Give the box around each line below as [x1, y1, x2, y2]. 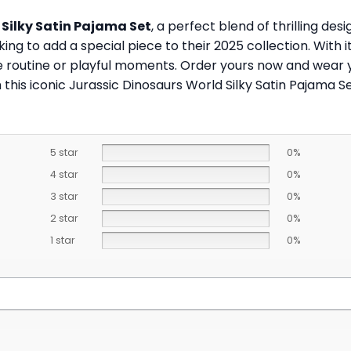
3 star [49, 190, 78, 204]
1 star [49, 233, 75, 248]
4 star [49, 168, 78, 182]
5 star [49, 146, 78, 160]
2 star [49, 212, 78, 226]
